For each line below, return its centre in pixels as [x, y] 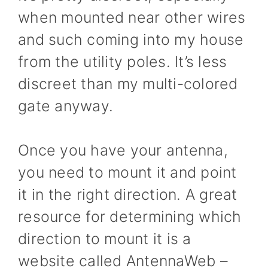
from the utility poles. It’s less [123, 61]
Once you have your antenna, [123, 150]
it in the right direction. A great [128, 194]
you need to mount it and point [127, 172]
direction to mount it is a [105, 239]
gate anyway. [66, 106]
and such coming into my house [131, 39]
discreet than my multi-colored [128, 83]
